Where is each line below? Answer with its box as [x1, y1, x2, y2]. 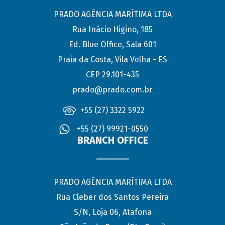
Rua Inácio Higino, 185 [72, 24, 153, 34]
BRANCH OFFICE [77, 134, 148, 146]
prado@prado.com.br [72, 84, 153, 94]
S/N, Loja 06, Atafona [73, 207, 152, 217]
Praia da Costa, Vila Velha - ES [58, 54, 167, 64]
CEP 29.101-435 [86, 69, 139, 79]
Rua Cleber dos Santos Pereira [56, 192, 169, 202]
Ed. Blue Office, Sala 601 [69, 39, 156, 49]
